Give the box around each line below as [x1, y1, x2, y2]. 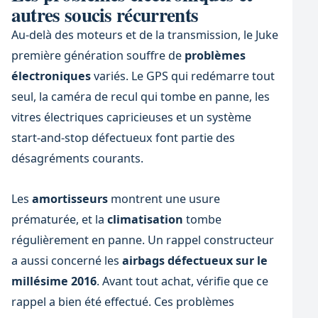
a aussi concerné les [11, 253, 122, 269]
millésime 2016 [11, 273, 97, 290]
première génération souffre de [11, 47, 185, 63]
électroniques [11, 67, 91, 84]
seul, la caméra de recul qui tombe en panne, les [11, 88, 270, 104]
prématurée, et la [11, 212, 107, 228]
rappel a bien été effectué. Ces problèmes [11, 294, 234, 310]
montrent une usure [107, 191, 220, 207]
